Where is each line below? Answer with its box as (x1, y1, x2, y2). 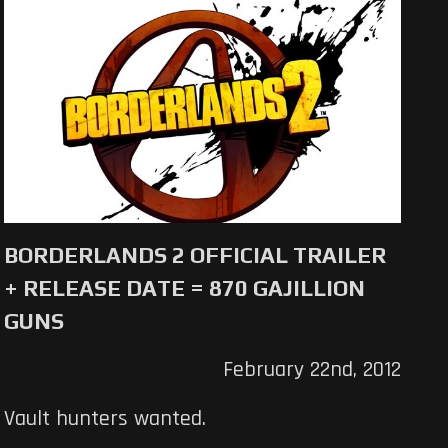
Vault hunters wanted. (4, 405, 207, 434)
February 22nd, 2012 (222, 356, 401, 385)
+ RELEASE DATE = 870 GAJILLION (4, 275, 366, 302)
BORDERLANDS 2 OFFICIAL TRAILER (4, 242, 387, 269)
